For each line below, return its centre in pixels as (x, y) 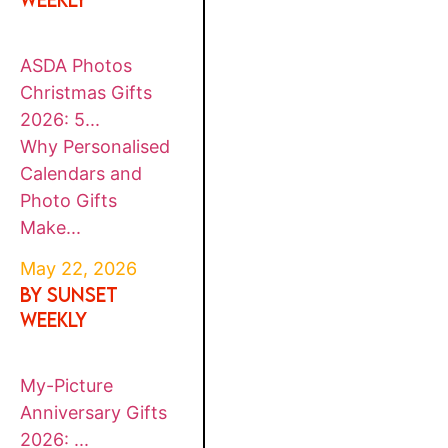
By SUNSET (69, 295)
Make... (51, 228)
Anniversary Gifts (94, 413)
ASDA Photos (76, 66)
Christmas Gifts (86, 93)
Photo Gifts (69, 201)
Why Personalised (95, 147)
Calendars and (81, 174)
